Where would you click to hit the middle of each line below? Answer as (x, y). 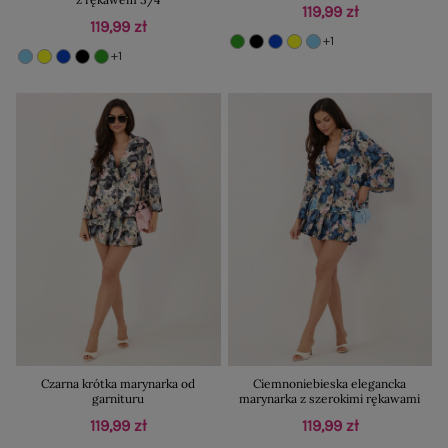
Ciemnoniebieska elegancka (330, 383)
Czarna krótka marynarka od (118, 383)
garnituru (118, 398)
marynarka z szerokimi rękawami (330, 398)
